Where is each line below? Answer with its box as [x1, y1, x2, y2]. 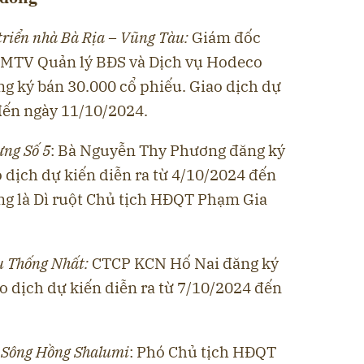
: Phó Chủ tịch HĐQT [129, 341, 276, 362]
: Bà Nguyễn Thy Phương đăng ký [50, 140, 285, 160]
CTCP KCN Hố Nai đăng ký [92, 253, 279, 273]
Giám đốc [192, 27, 261, 47]
